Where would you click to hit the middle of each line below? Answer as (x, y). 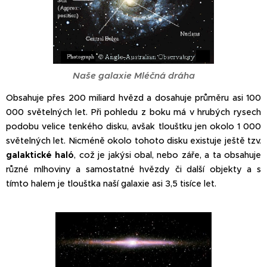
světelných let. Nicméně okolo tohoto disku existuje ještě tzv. (133, 140)
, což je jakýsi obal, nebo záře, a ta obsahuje (168, 155)
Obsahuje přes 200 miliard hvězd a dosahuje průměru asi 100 (133, 97)
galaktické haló (40, 155)
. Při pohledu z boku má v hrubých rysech (174, 112)
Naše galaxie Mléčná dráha (133, 75)
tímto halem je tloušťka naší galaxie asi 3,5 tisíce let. (111, 183)
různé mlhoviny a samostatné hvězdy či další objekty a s (133, 169)
